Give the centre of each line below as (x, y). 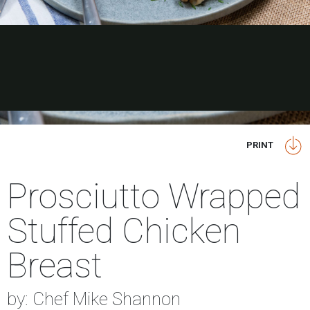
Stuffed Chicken (124, 231)
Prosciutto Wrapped (154, 197)
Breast (55, 266)
